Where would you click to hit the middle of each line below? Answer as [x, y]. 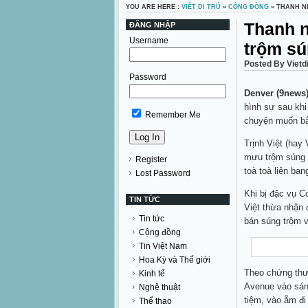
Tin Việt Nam [163, 246]
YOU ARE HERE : [154, 7]
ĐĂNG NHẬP [152, 25]
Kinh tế [152, 274]
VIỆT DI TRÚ [201, 7]
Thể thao [155, 301]
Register [151, 159]
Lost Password [163, 173]
